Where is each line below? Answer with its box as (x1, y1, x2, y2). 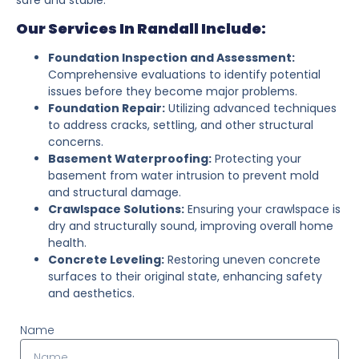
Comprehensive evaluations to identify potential (48, 66, 321, 83)
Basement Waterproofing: (48, 150, 212, 167)
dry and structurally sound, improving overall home (48, 217, 333, 234)
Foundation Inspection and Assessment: (48, 49, 295, 66)
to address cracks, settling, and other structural (48, 116, 313, 133)
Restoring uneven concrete (164, 251, 321, 268)
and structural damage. (48, 184, 181, 200)
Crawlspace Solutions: (48, 200, 184, 217)
